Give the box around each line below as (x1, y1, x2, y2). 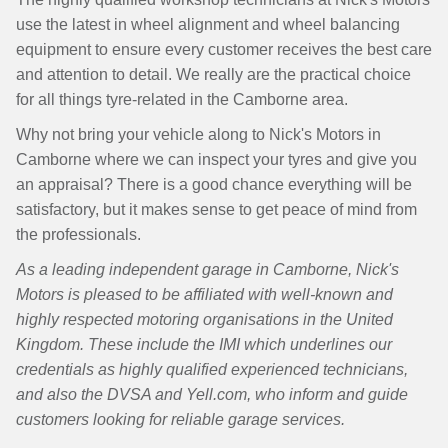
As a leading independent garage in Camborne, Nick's (16, 261, 399, 278)
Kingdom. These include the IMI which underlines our (16, 336, 392, 353)
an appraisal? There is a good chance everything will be (16, 176, 412, 193)
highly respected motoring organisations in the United (16, 311, 393, 328)
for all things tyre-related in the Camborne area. (16, 91, 348, 108)
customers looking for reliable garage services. (16, 411, 345, 428)
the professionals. (16, 226, 141, 243)
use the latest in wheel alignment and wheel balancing (16, 16, 400, 33)
